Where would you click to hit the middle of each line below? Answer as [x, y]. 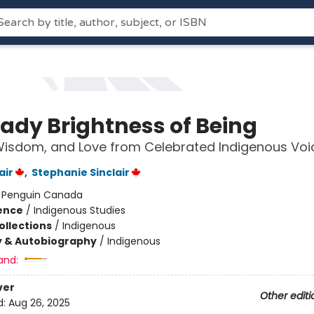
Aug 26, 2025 [39, 303]
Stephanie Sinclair [80, 172]
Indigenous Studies [79, 210]
